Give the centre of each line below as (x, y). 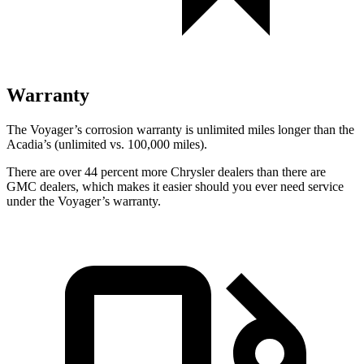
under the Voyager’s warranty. (84, 201)
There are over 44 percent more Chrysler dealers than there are (166, 171)
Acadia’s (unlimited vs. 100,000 (88, 144)
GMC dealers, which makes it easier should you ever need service (175, 186)
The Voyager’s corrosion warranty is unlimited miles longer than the (180, 129)
